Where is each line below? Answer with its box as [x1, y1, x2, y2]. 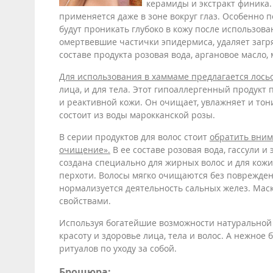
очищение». [59, 143, 110, 155]
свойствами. [59, 194, 111, 207]
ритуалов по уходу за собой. [59, 242, 177, 254]
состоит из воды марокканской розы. [59, 108, 215, 121]
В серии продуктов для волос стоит [59, 130, 210, 143]
